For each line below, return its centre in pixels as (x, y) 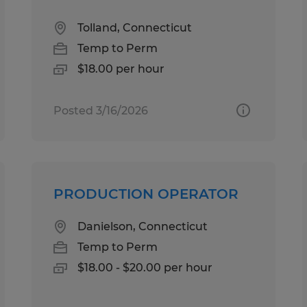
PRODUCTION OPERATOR (146, 194)
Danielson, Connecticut (143, 226)
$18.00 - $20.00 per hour (145, 267)
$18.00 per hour (121, 69)
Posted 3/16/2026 (101, 110)
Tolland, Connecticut (135, 27)
